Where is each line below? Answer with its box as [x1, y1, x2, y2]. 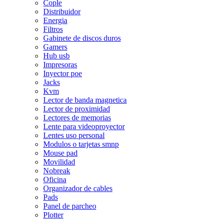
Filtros [43, 25, 63, 33]
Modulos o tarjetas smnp [43, 139, 119, 148]
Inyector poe [43, 69, 82, 78]
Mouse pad [43, 148, 78, 157]
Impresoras [43, 60, 77, 69]
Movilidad [43, 157, 75, 166]
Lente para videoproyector [43, 122, 125, 131]
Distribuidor [43, 7, 81, 16]
